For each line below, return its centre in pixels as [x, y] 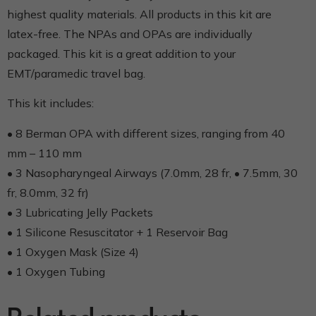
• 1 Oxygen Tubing [56, 271]
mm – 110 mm [44, 153]
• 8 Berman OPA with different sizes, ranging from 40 [146, 133]
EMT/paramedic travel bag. [76, 74]
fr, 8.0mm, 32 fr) [48, 192]
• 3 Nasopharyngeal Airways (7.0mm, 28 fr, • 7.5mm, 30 [152, 172]
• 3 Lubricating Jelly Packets [80, 212]
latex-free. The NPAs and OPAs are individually [130, 34]
